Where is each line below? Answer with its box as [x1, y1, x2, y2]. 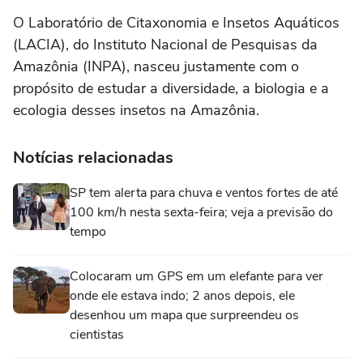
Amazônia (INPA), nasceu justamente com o [13, 57, 299, 76]
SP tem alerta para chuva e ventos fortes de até [70, 184, 338, 202]
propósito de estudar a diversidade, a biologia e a [13, 79, 329, 98]
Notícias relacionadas [13, 147, 173, 169]
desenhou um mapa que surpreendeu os [70, 306, 299, 324]
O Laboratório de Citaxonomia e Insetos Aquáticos [13, 13, 340, 32]
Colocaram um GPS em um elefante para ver [70, 267, 323, 285]
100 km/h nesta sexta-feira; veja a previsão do [70, 203, 333, 221]
